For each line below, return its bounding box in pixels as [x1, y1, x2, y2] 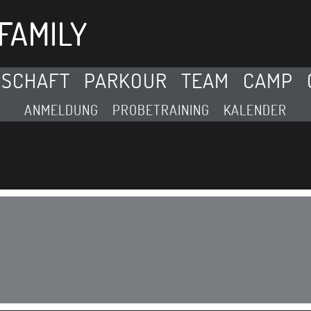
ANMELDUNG [24, 101, 99, 119]
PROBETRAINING [112, 101, 210, 119]
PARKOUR [83, 67, 167, 93]
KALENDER [224, 101, 287, 119]
